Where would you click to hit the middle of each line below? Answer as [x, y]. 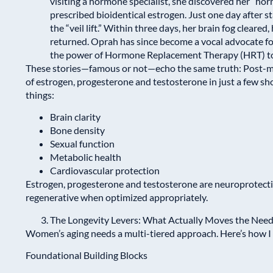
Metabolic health [86, 157]
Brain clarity [75, 117]
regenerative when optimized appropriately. [117, 197]
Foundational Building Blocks [87, 255]
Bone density [77, 130]
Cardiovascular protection [105, 171]
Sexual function [82, 144]
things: [40, 94]
